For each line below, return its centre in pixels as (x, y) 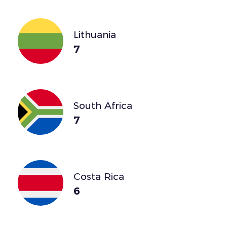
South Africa (103, 105)
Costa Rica (99, 176)
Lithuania (95, 34)
